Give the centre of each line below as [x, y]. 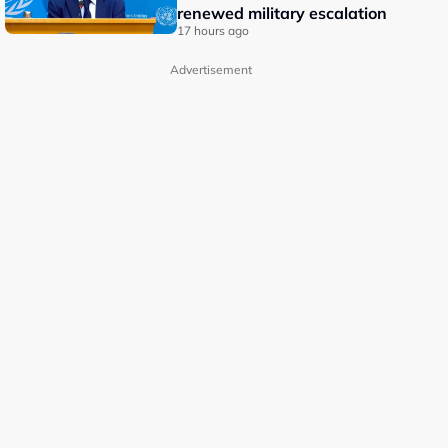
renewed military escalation [282, 13]
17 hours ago [213, 30]
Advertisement [210, 69]
